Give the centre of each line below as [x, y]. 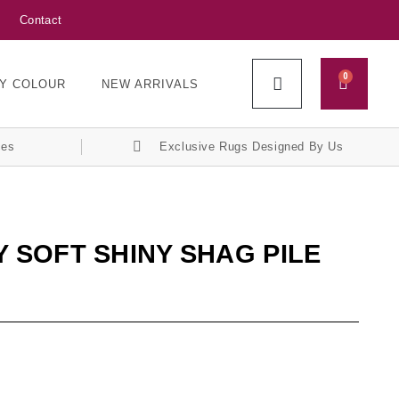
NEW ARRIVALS [151, 84]
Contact [41, 20]
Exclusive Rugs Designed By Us [252, 147]
